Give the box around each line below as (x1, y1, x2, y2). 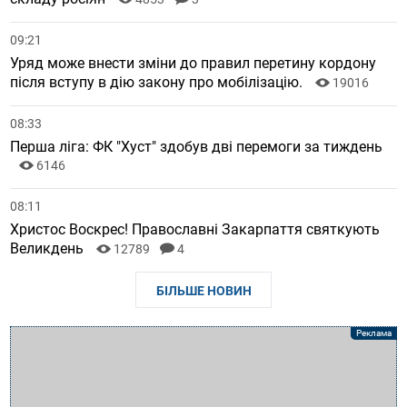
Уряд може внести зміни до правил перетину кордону (10, 55, 377, 73)
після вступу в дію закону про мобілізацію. (10, 74, 307, 92)
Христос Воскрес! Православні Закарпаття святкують (10, 221, 381, 239)
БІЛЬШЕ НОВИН (155, 283, 252, 299)
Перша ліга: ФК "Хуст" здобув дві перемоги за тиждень (10, 138, 383, 156)
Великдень (10, 240, 88, 258)
